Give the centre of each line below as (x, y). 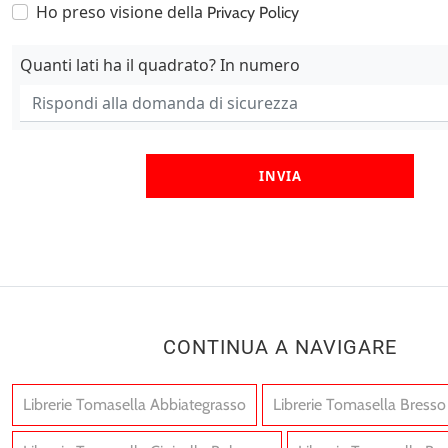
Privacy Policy (253, 12)
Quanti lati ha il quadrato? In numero (160, 65)
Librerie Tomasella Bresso (359, 404)
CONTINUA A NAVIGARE (280, 347)
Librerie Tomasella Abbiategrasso (134, 404)
